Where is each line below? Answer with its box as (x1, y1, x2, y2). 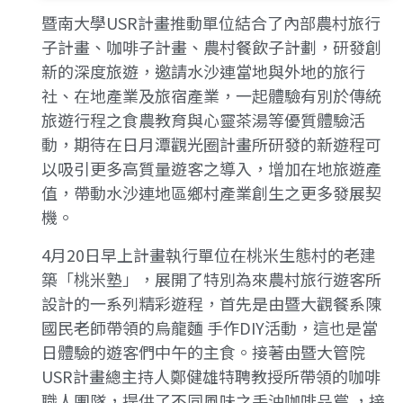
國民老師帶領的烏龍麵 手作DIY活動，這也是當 (41, 315, 379, 339)
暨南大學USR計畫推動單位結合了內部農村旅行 (41, 11, 381, 35)
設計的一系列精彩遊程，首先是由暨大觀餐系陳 (41, 291, 382, 315)
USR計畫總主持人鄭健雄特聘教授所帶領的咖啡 (41, 363, 381, 388)
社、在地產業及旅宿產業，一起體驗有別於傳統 (41, 84, 382, 108)
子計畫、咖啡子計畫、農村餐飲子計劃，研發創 (41, 35, 382, 59)
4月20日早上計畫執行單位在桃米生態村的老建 (41, 242, 377, 266)
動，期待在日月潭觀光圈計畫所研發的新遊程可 (41, 132, 382, 157)
